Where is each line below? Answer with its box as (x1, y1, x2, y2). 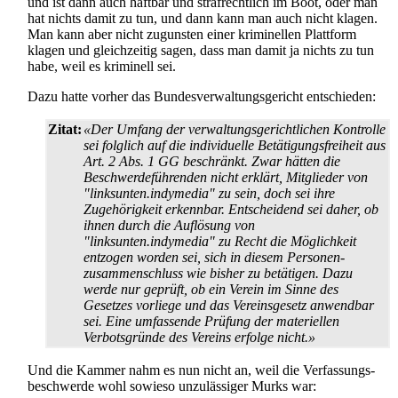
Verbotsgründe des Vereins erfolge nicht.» (84, 330, 315, 346)
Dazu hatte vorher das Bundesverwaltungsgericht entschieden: (28, 89, 376, 105)
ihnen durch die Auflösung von (84, 218, 255, 234)
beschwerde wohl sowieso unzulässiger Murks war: (28, 378, 316, 394)
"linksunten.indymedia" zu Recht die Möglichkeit (84, 234, 356, 250)
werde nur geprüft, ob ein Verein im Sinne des (84, 282, 338, 298)
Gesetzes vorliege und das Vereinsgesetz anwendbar (84, 298, 374, 314)
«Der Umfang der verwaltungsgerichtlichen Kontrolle (84, 122, 386, 138)
